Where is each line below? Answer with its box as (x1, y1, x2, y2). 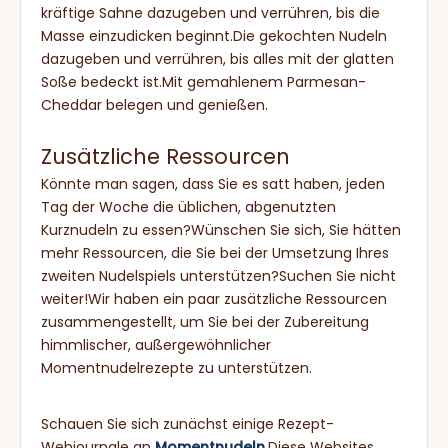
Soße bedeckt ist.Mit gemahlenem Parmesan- (41, 72, 366, 92)
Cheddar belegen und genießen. (41, 95, 268, 115)
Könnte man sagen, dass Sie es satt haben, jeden (41, 174, 385, 194)
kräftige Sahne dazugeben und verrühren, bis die (41, 3, 380, 23)
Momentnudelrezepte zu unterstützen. (41, 358, 312, 378)
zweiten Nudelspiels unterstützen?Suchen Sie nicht (41, 266, 396, 286)
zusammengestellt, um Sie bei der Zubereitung (41, 312, 369, 332)
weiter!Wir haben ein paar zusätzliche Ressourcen (41, 289, 387, 309)
